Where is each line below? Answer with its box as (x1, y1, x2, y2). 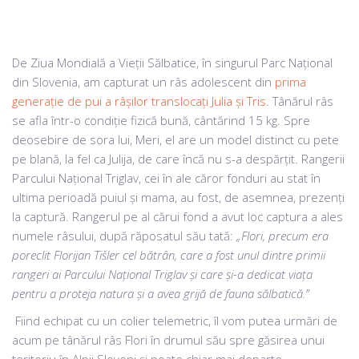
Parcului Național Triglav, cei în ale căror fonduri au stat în (12, 170, 321, 186)
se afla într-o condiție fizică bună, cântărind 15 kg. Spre (12, 112, 310, 128)
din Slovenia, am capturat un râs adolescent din (12, 74, 275, 90)
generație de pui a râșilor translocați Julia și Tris (12, 93, 266, 109)
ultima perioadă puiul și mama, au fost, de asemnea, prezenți (12, 189, 345, 205)
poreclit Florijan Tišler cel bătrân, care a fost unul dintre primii (12, 247, 325, 263)
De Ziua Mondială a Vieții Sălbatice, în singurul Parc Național (12, 54, 333, 71)
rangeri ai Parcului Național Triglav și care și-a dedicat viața (12, 266, 313, 282)
